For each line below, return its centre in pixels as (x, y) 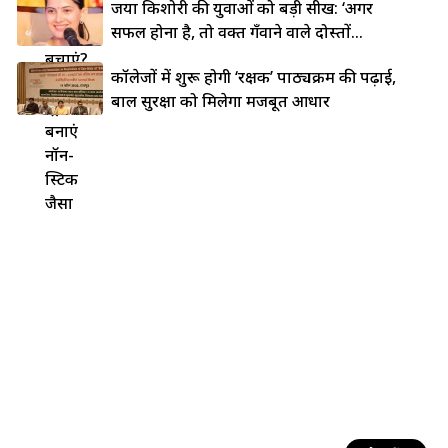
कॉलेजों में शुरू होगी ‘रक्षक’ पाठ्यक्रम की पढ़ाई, (254, 76)
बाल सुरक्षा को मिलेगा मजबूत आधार (221, 100)
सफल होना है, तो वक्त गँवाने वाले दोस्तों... (237, 31)
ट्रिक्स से (68, 106)
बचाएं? (66, 58)
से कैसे (64, 34)
